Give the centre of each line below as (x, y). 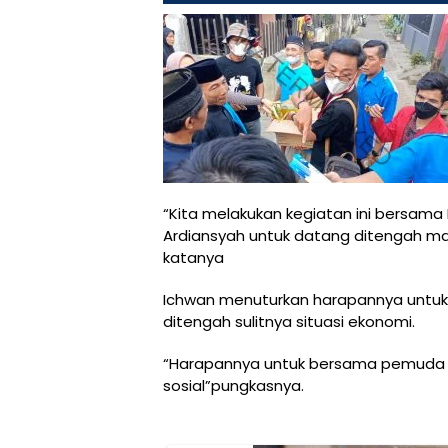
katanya (193, 258)
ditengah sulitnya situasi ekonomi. (289, 322)
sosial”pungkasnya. (233, 386)
